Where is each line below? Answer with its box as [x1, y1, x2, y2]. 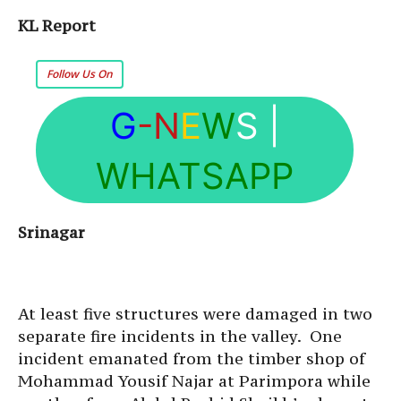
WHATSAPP [96, 154, 294, 198]
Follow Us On [47, 66, 113, 81]
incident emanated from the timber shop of [18, 348, 365, 369]
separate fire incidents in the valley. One [18, 326, 342, 346]
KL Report [18, 15, 96, 36]
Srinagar [18, 222, 85, 243]
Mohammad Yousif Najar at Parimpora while [18, 371, 371, 391]
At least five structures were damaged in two [18, 303, 372, 324]
